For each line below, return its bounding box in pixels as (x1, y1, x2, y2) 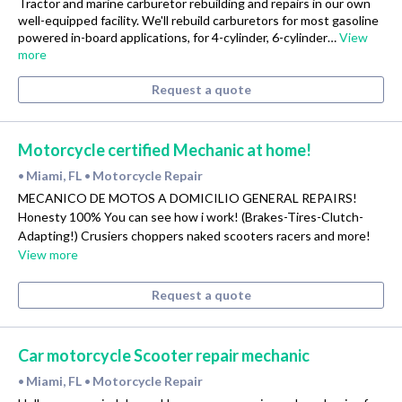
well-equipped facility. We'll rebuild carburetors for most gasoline (18, 13, 379, 29)
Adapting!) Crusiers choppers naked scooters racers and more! (18, 228, 371, 244)
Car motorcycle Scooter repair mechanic (18, 345, 310, 366)
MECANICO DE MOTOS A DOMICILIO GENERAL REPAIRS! (18, 190, 357, 206)
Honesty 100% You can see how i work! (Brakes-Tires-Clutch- (18, 209, 363, 225)
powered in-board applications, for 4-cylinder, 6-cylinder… (18, 30, 339, 46)
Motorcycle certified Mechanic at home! (18, 140, 311, 161)
